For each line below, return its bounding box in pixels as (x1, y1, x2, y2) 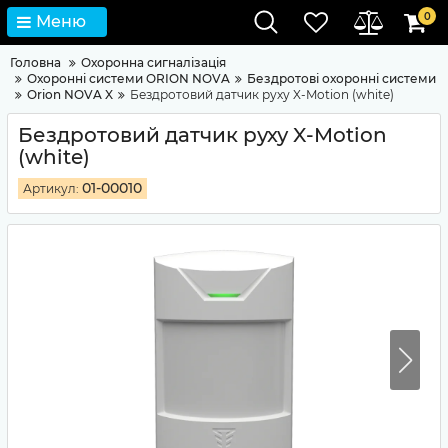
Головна (10, 55, 61, 70)
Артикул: (23, 181, 79, 196)
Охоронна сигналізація (81, 55, 226, 70)
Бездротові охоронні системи (247, 71, 436, 86)
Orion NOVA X (27, 87, 113, 102)
